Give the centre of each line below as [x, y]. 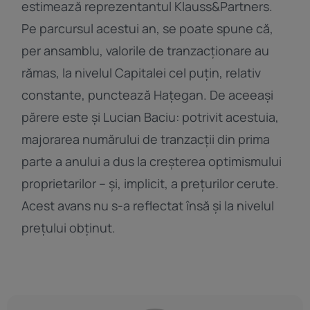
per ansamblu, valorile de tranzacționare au [146, 51]
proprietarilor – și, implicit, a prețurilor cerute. [151, 184]
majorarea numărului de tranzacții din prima [146, 139]
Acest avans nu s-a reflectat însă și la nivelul [148, 206]
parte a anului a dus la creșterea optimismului [152, 162]
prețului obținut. [69, 228]
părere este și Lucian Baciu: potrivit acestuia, [151, 117]
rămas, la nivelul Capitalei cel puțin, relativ [142, 73]
